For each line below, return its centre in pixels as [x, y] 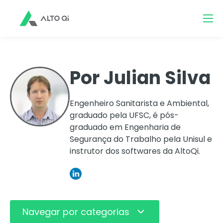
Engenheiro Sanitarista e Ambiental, [139, 103]
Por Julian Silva [140, 78]
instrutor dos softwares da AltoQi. [135, 151]
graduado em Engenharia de [125, 127]
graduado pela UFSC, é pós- [124, 115]
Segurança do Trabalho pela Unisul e [141, 139]
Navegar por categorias [76, 212]
